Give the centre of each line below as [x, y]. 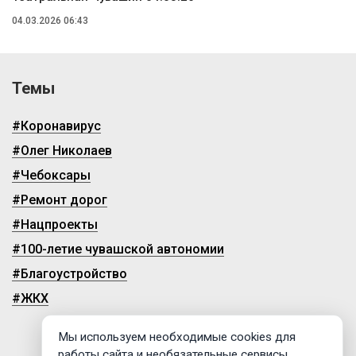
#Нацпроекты [55, 224]
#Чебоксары [51, 175]
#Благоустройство [70, 273]
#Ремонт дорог [60, 199]
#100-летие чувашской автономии [118, 249]
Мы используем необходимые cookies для [177, 337]
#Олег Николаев [62, 150]
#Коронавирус [56, 126]
